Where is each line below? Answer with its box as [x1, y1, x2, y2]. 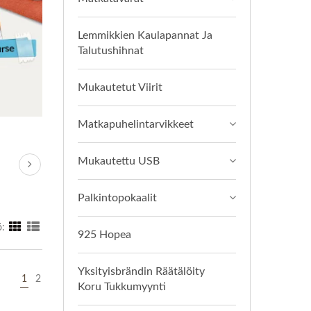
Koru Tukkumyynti [78, 281, 166, 292]
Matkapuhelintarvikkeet [78, 119, 194, 130]
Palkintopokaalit [78, 192, 157, 203]
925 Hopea [78, 229, 131, 240]
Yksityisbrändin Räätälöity [78, 266, 205, 277]
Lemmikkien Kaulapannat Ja [78, 30, 212, 41]
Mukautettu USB [78, 155, 160, 167]
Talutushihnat [78, 45, 144, 56]
